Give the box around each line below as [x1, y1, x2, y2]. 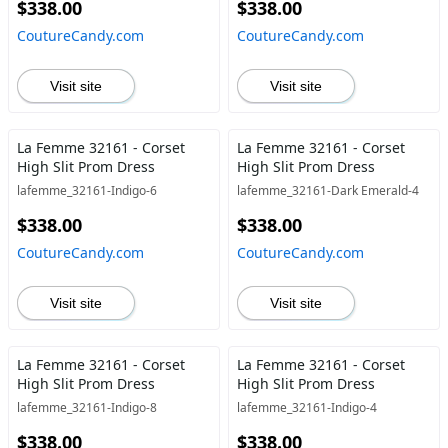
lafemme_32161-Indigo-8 [17, 399, 157, 416]
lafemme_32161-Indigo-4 [236, 399, 377, 416]
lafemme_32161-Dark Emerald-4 [236, 182, 419, 199]
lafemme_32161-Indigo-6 [17, 182, 157, 199]
